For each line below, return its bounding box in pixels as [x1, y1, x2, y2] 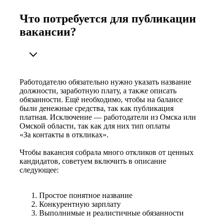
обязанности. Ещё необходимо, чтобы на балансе [20, 95, 183, 104]
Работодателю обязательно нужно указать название [20, 78, 191, 87]
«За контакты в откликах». [20, 131, 109, 139]
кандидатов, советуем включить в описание [20, 157, 166, 166]
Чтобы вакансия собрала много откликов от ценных [20, 148, 194, 157]
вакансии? [20, 25, 76, 39]
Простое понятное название [39, 191, 132, 200]
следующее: [20, 166, 59, 175]
